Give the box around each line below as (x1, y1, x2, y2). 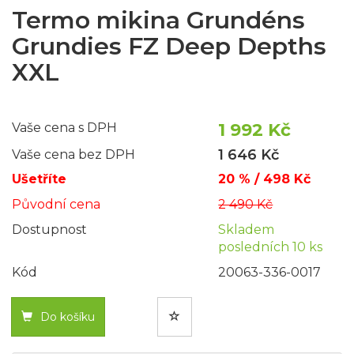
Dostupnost (12, 222, 87, 238)
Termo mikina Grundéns (12, 6, 305, 36)
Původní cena (12, 197, 100, 213)
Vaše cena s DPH (12, 120, 117, 136)
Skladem (218, 222, 275, 238)
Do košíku (40, 310, 95, 325)
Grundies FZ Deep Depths (12, 32, 326, 62)
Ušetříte (12, 171, 66, 187)
